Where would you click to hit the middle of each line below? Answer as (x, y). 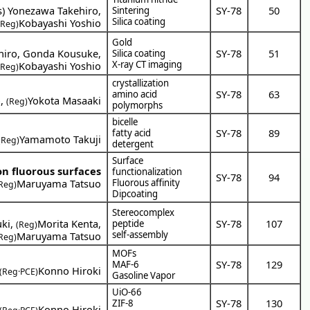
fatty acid (132, 133)
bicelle (125, 121)
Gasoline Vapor (144, 275)
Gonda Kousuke (61, 53)
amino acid (135, 94)
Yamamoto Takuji (61, 139)
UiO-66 (127, 292)
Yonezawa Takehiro (53, 10)
